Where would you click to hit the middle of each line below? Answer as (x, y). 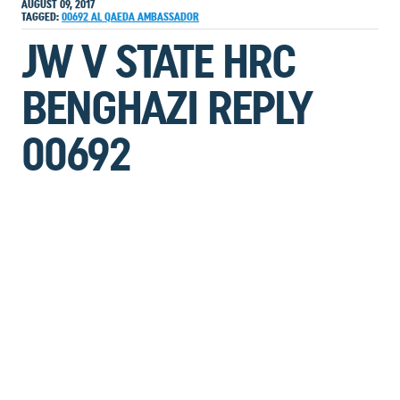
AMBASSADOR (168, 17)
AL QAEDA (114, 17)
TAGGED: (40, 17)
